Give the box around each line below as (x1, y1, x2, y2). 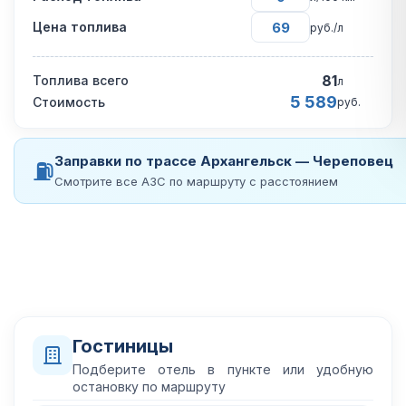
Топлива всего (33, 72, 129, 88)
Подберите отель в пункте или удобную (72, 362, 373, 377)
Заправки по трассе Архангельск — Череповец (54, 152, 393, 169)
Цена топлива (33, 19, 127, 34)
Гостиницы (72, 335, 173, 357)
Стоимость (33, 93, 105, 110)
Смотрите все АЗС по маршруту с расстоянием (54, 174, 338, 188)
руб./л (310, 20, 343, 34)
